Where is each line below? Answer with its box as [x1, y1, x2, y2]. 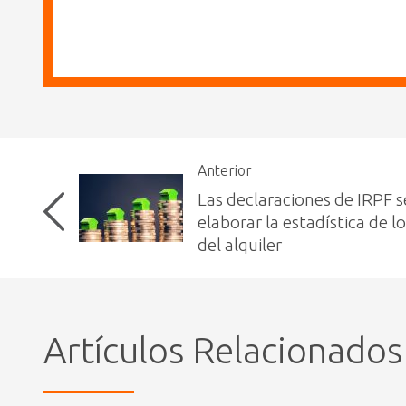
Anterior [197, 162, 252, 179]
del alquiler [197, 235, 282, 256]
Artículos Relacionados [43, 330, 402, 372]
